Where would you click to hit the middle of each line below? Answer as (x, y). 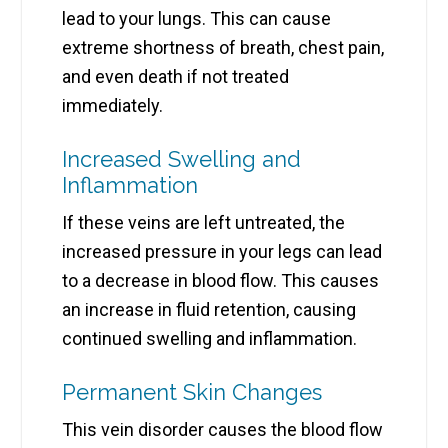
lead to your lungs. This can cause (197, 19)
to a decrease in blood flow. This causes (221, 281)
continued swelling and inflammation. (210, 339)
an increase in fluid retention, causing (209, 310)
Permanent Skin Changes (192, 392)
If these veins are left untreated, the (204, 223)
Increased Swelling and (182, 159)
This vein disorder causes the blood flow (223, 430)
